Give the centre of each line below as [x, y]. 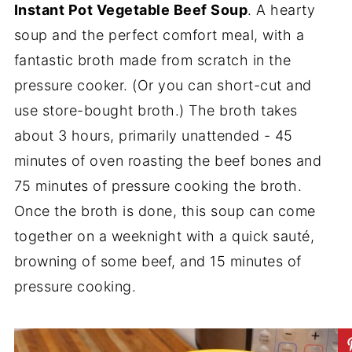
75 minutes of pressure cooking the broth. [158, 186]
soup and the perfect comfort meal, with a [159, 35]
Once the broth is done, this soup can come [165, 211]
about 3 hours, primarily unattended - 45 [153, 136]
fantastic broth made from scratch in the [152, 60]
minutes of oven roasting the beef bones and [168, 161]
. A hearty [282, 10]
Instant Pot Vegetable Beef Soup [131, 10]
